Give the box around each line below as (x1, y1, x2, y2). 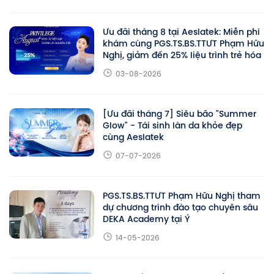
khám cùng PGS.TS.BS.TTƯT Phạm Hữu (103, 37, 264, 50)
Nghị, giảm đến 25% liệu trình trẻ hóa (103, 48, 261, 61)
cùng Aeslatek (103, 130, 164, 143)
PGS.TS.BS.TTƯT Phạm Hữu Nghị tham (103, 189, 261, 202)
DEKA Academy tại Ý (103, 212, 190, 225)
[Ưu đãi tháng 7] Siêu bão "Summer (103, 107, 256, 120)
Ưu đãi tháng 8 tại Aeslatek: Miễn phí (103, 25, 260, 38)
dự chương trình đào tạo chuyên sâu (103, 201, 258, 213)
